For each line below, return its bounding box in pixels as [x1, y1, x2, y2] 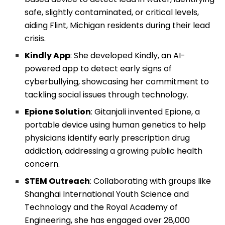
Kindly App [25, 50, 71, 62]
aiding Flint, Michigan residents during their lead [25, 20, 210, 32]
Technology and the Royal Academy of [25, 201, 178, 213]
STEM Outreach [25, 175, 90, 187]
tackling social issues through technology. [25, 89, 189, 101]
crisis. [25, 33, 46, 45]
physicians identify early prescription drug [25, 132, 190, 144]
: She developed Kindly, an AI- [70, 50, 186, 62]
